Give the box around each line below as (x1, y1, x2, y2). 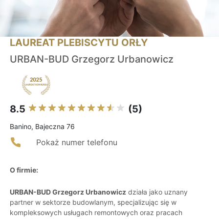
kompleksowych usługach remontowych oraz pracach (10, 208, 182, 217)
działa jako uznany (126, 188, 188, 197)
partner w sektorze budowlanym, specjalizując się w (10, 198, 176, 207)
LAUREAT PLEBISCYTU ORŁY (10, 37, 148, 49)
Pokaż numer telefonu (36, 137, 117, 148)
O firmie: (10, 166, 38, 175)
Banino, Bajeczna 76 (10, 122, 75, 131)
